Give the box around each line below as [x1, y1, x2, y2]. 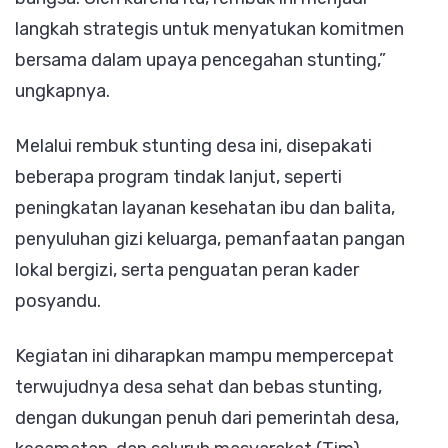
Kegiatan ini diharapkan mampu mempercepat [15, 344, 394, 367]
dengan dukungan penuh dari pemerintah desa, [15, 406, 399, 429]
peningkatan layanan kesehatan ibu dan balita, [15, 197, 395, 219]
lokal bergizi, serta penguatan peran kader [15, 259, 359, 281]
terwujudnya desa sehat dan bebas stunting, [15, 375, 382, 398]
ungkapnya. [15, 80, 110, 103]
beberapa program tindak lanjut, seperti [15, 166, 342, 188]
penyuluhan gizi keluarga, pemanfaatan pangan [15, 228, 405, 250]
